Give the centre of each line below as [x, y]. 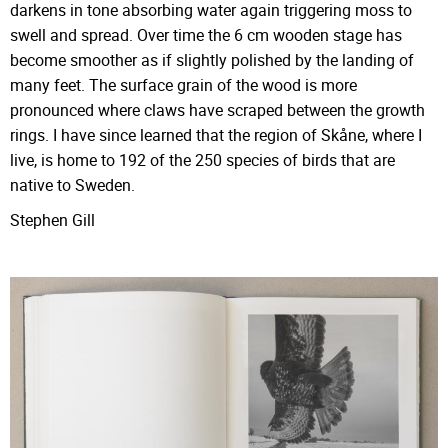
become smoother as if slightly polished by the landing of [212, 60]
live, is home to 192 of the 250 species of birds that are [202, 160]
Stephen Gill [56, 219]
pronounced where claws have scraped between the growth [217, 110]
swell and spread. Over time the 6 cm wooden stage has [206, 35]
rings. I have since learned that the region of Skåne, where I [216, 135]
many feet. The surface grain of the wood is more [183, 85]
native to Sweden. [72, 185]
